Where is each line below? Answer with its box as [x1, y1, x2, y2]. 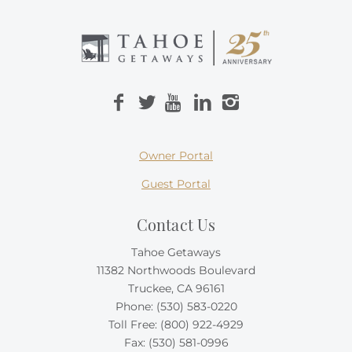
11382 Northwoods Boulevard [97, 262, 255, 277]
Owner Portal [139, 148, 213, 163]
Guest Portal [141, 176, 211, 191]
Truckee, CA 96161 [127, 280, 225, 295]
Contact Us [136, 213, 216, 235]
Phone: [115, 299, 156, 313]
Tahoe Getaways [131, 244, 221, 259]
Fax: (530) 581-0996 [123, 335, 229, 350]
